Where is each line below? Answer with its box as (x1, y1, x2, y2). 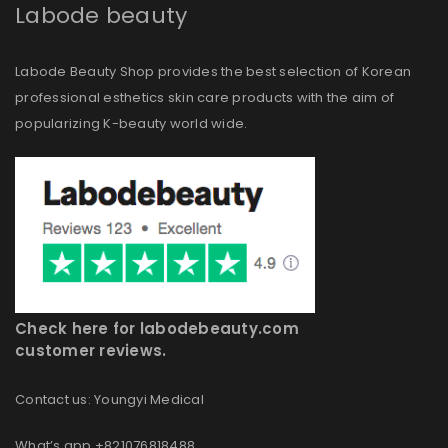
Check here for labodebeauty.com (15, 318, 299, 340)
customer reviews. (15, 340, 167, 362)
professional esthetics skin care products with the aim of (15, 88, 395, 108)
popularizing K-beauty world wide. (15, 114, 248, 134)
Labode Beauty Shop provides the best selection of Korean (15, 62, 411, 82)
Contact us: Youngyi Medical (15, 390, 204, 410)
